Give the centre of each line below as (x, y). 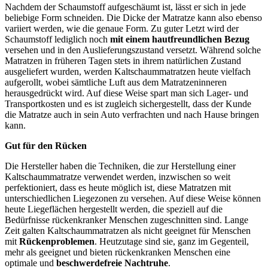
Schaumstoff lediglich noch (57, 39)
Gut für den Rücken (46, 145)
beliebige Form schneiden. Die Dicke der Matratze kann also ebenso (133, 17)
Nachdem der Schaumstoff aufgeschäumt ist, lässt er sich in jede (125, 7)
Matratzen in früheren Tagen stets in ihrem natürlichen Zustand (123, 60)
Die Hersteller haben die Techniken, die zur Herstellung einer (120, 166)
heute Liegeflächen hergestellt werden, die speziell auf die (114, 209)
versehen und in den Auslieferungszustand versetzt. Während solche (133, 50)
